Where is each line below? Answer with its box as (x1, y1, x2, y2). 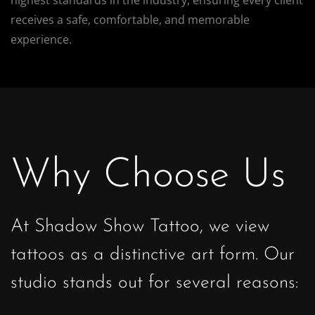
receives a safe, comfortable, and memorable (11, 11, 250, 27)
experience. (11, 31, 72, 47)
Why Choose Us (11, 155, 285, 197)
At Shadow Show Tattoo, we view (11, 217, 269, 236)
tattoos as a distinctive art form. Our (11, 245, 295, 264)
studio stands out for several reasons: (11, 273, 299, 292)
